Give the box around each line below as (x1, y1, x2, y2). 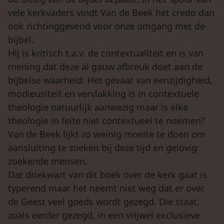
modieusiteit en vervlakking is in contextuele (8, 87, 199, 99)
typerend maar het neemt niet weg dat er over (8, 181, 204, 194)
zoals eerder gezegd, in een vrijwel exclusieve (8, 208, 200, 221)
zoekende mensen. (8, 154, 87, 167)
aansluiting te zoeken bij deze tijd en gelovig (8, 141, 197, 153)
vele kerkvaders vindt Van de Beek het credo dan (8, 6, 214, 18)
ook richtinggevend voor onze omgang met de (8, 19, 205, 32)
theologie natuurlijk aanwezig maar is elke (8, 100, 188, 113)
